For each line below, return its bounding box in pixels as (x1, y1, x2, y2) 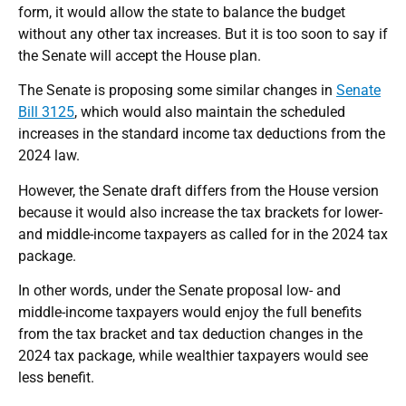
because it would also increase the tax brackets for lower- (18, 203, 382, 221)
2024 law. (18, 147, 80, 165)
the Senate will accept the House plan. (18, 46, 261, 64)
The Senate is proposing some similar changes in (18, 82, 336, 100)
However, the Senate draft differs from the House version (18, 181, 379, 199)
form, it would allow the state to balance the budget (18, 3, 345, 21)
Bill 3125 (18, 103, 74, 121)
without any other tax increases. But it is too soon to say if (18, 24, 388, 43)
